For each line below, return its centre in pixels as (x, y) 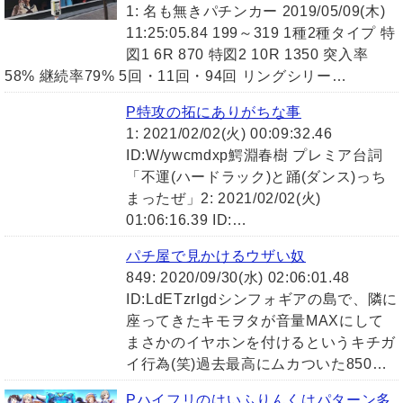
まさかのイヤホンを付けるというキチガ (261, 343)
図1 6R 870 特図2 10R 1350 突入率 (247, 55)
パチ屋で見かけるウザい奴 (216, 256)
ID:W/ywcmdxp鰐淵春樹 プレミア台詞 (255, 156)
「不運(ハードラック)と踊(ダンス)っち (256, 177)
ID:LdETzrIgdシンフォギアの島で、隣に (262, 300)
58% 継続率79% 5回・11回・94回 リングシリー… (176, 76)
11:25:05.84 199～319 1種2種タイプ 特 (261, 33)
